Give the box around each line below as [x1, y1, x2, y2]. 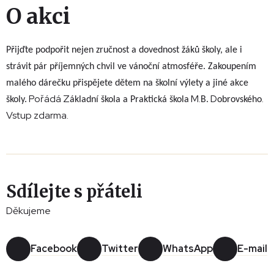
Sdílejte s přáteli [6, 181, 143, 202]
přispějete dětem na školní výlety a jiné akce [73, 78, 248, 89]
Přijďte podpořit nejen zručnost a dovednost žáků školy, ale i [6, 45, 242, 56]
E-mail [237, 242, 267, 256]
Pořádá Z [27, 92, 70, 106]
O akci [6, 3, 70, 31]
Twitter [102, 242, 138, 256]
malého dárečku [6, 78, 73, 89]
